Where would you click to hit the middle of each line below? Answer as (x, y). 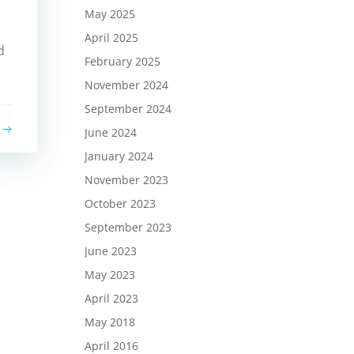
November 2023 (126, 179)
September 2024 (128, 108)
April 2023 (111, 298)
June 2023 (110, 250)
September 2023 (128, 227)
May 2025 (109, 13)
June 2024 (110, 132)
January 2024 (119, 156)
